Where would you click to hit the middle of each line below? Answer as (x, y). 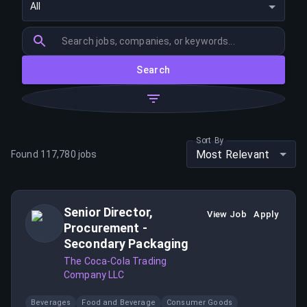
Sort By (210, 140)
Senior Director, (109, 212)
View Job (227, 214)
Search (153, 70)
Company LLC (94, 275)
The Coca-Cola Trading (115, 261)
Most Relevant (233, 154)
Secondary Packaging (126, 244)
